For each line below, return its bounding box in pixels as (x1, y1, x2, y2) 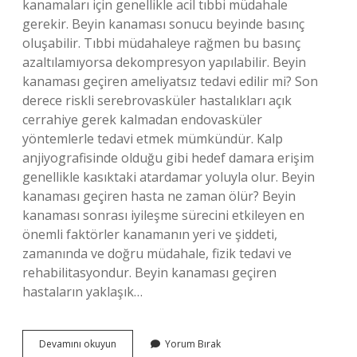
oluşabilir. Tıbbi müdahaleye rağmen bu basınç (22, 34, 300, 52)
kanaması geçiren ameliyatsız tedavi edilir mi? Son (22, 73, 318, 90)
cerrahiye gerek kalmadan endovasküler (22, 111, 262, 128)
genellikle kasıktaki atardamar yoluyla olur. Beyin (22, 168, 315, 186)
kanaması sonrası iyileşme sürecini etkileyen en (22, 206, 304, 224)
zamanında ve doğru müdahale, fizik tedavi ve (22, 245, 292, 262)
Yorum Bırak (165, 337, 221, 351)
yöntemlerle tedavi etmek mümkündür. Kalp (22, 130, 283, 147)
